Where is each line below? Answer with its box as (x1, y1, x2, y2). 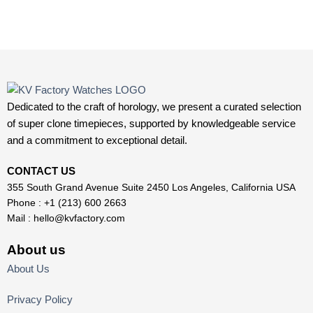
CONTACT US (7, 165, 78, 177)
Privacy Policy (7, 293, 73, 306)
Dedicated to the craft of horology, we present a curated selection (7, 101, 301, 113)
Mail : (7, 212, 34, 224)
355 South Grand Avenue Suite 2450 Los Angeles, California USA (7, 182, 296, 194)
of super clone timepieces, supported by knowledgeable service (7, 117, 296, 130)
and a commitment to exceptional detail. (7, 134, 187, 147)
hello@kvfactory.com (34, 212, 125, 224)
